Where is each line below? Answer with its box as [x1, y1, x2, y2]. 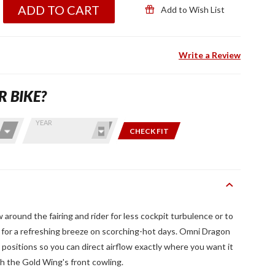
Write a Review [179, 50, 241, 60]
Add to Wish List [159, 4, 225, 15]
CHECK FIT [130, 126, 169, 136]
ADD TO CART [18, 2, 100, 17]
